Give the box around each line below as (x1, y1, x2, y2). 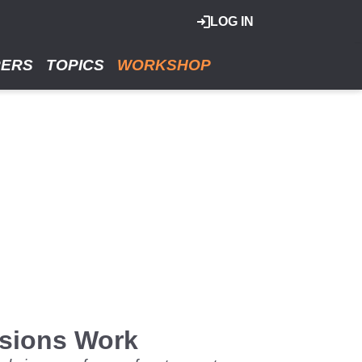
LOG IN (210, 15, 254, 28)
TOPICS (46, 57, 104, 74)
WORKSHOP (117, 57, 211, 74)
